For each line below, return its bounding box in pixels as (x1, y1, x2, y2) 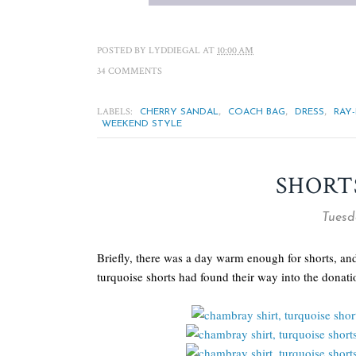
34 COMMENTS (97, 65, 162, 77)
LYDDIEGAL (149, 44, 200, 56)
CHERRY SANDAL (140, 107, 219, 117)
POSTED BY (97, 44, 149, 56)
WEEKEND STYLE (102, 119, 182, 129)
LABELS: (97, 106, 135, 118)
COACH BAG (228, 107, 285, 117)
